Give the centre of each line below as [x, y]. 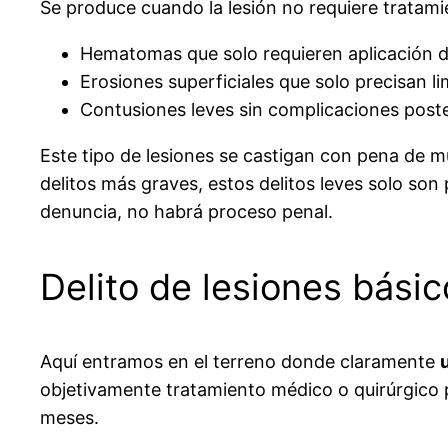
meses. [69, 417]
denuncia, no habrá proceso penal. [186, 211]
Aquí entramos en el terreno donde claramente [240, 361]
